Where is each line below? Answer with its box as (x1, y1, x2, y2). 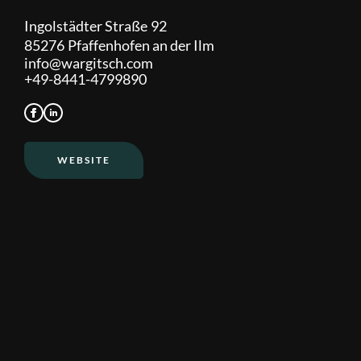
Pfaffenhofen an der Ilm (68, 35, 214, 54)
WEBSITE (57, 153, 110, 166)
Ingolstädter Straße (24, 16, 147, 35)
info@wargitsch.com (24, 53, 153, 72)
